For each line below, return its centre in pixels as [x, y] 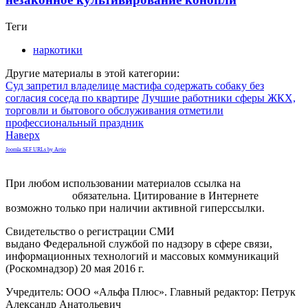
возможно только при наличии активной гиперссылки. [135, 208]
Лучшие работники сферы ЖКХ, [219, 98]
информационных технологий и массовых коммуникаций [142, 256]
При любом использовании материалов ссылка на [123, 183]
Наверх [23, 135]
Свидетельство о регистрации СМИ [91, 231]
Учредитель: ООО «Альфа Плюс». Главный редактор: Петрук [151, 291]
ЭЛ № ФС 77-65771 [223, 231]
